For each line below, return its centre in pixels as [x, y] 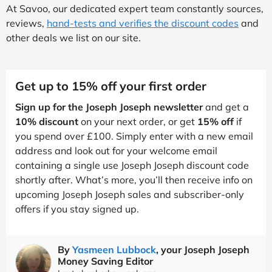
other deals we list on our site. [73, 37]
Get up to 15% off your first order [111, 86]
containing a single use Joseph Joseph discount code [132, 165]
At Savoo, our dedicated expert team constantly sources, [135, 8]
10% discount [47, 121]
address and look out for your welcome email [116, 150]
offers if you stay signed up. [77, 209]
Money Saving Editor [105, 261]
